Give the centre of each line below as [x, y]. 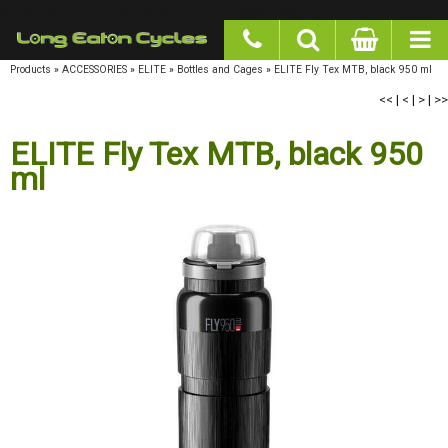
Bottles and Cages [220, 69]
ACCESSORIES [94, 69]
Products [30, 69]
